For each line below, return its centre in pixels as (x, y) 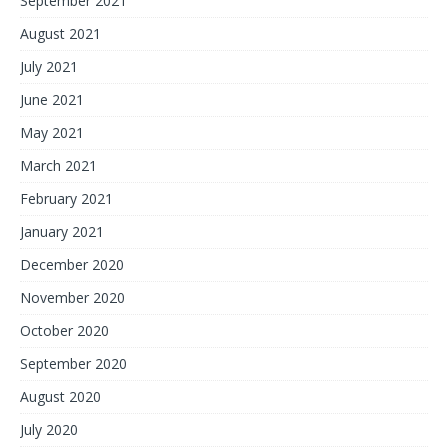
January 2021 (62, 231)
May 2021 (52, 132)
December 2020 (72, 264)
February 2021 (66, 198)
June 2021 (52, 99)
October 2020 (64, 330)
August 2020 (60, 396)
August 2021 (60, 33)
